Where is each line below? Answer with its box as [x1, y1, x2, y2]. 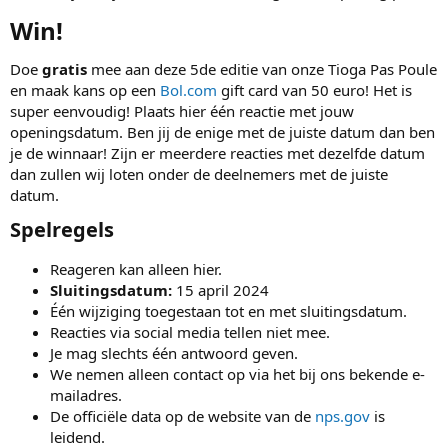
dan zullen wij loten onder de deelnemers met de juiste [10, 163, 388, 184]
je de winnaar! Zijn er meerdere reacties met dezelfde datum [10, 142, 425, 163]
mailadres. [50, 384, 122, 405]
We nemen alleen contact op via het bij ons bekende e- [50, 363, 425, 384]
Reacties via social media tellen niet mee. [50, 321, 330, 342]
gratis [42, 58, 87, 79]
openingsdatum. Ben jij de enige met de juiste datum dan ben [10, 121, 435, 142]
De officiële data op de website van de [50, 405, 315, 426]
